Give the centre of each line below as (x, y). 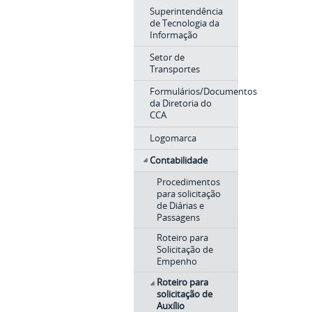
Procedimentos (188, 182)
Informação (173, 34)
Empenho (177, 262)
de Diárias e (180, 206)
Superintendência (186, 11)
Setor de (167, 57)
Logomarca (173, 138)
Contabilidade (178, 161)
